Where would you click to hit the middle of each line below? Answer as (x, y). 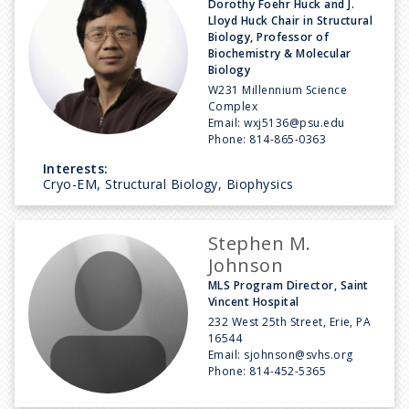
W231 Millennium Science (278, 89)
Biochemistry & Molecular (280, 53)
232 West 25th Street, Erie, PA (290, 321)
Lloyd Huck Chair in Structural (291, 20)
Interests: (76, 168)
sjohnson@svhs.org (299, 354)
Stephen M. (260, 243)
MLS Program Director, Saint (288, 285)
